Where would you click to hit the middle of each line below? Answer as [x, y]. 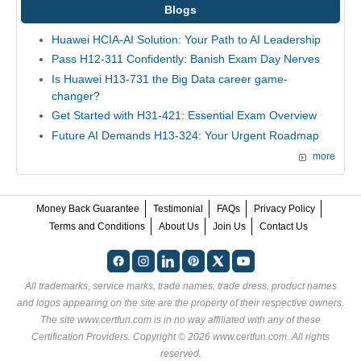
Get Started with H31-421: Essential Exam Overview [184, 116]
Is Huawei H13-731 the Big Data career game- [169, 79]
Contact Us [284, 226]
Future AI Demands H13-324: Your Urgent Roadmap [185, 135]
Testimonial [178, 208]
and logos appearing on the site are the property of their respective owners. [180, 303]
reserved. [180, 353]
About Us [179, 226]
